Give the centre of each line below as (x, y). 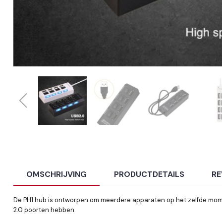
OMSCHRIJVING (56, 174)
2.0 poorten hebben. (45, 210)
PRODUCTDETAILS (149, 174)
